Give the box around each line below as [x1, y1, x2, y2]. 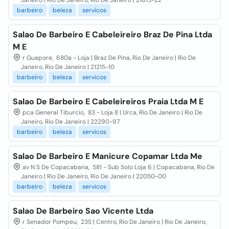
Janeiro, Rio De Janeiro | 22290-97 [21, 118, 120, 126]
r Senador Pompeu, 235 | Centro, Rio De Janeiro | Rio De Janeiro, [21, 218, 207, 226]
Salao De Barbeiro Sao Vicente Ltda [13, 205, 153, 216]
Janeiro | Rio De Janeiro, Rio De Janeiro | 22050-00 [21, 172, 166, 180]
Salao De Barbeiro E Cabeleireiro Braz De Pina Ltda [13, 29, 212, 40]
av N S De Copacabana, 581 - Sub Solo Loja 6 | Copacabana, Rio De [21, 163, 215, 171]
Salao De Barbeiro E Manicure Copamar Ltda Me [13, 151, 202, 162]
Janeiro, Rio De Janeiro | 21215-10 [21, 63, 114, 71]
